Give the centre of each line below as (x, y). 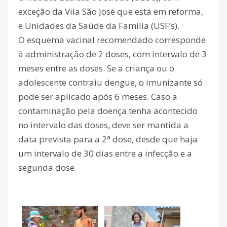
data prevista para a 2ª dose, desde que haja (108, 139)
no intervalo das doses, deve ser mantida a (103, 125)
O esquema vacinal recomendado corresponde (112, 40)
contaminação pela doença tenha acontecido (108, 111)
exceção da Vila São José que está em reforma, (111, 12)
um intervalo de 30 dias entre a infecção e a (105, 154)
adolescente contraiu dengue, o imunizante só (110, 83)
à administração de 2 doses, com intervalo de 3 (112, 54)
